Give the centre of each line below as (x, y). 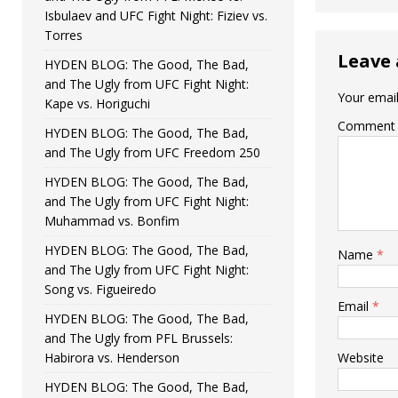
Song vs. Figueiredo (100, 289)
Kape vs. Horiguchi (97, 103)
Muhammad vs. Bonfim (112, 220)
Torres (64, 35)
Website (360, 358)
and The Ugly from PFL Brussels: (139, 338)
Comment (366, 126)
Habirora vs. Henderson (112, 357)
